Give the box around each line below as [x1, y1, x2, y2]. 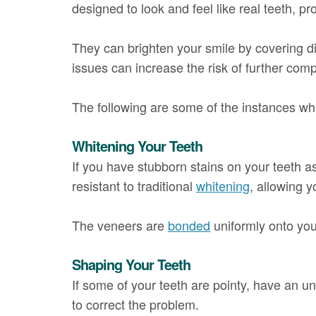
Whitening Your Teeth [72, 135, 202, 156]
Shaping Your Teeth [72, 253, 190, 274]
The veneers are [72, 215, 168, 234]
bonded [168, 215, 210, 234]
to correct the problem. [72, 294, 199, 313]
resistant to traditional [72, 176, 196, 195]
